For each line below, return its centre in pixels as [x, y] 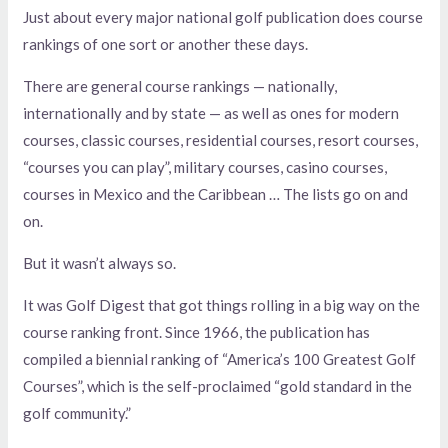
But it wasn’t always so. [100, 262]
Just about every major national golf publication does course [223, 16]
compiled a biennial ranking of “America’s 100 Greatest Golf [220, 358]
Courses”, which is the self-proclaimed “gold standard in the [218, 385]
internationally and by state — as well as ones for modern [211, 112]
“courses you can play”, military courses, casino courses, [205, 166]
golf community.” [77, 412]
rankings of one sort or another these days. [166, 43]
